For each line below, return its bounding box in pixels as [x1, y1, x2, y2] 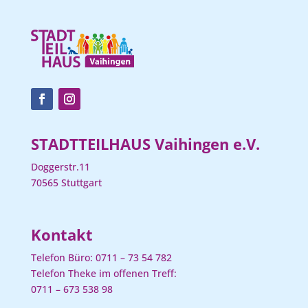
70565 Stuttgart [30, 175, 102, 189]
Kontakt [30, 223, 93, 245]
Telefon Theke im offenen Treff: [30, 266, 177, 280]
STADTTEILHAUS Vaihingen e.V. [30, 133, 260, 154]
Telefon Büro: [30, 250, 96, 264]
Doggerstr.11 [30, 159, 90, 173]
